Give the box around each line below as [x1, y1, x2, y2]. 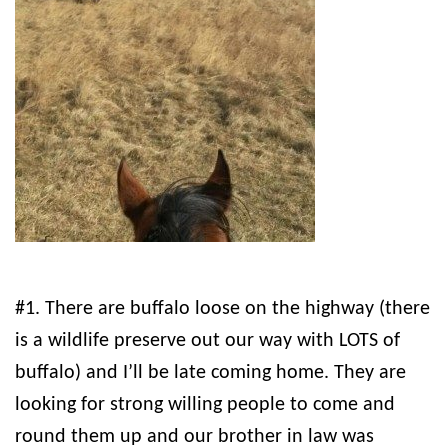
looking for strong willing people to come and [15, 395, 395, 416]
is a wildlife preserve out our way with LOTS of [15, 331, 400, 352]
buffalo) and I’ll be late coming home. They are [15, 363, 406, 384]
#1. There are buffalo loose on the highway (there [15, 299, 430, 320]
